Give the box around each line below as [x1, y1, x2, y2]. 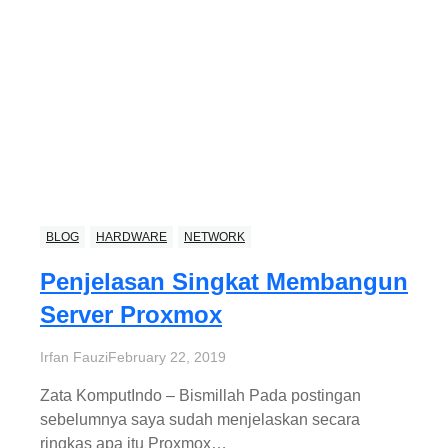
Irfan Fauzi [40, 349, 108, 366]
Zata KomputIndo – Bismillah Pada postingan [40, 387, 361, 405]
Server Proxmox [40, 301, 222, 329]
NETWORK [184, 230, 245, 245]
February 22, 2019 [108, 349, 226, 366]
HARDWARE [96, 230, 167, 245]
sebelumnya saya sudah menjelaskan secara [40, 411, 360, 429]
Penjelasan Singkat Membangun [40, 268, 408, 296]
